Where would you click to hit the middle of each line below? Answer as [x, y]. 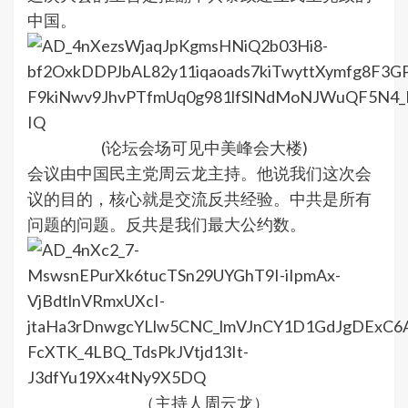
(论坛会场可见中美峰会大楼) [204, 148]
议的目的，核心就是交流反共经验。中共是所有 [199, 199]
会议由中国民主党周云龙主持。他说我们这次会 [199, 173]
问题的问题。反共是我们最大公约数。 [167, 224]
